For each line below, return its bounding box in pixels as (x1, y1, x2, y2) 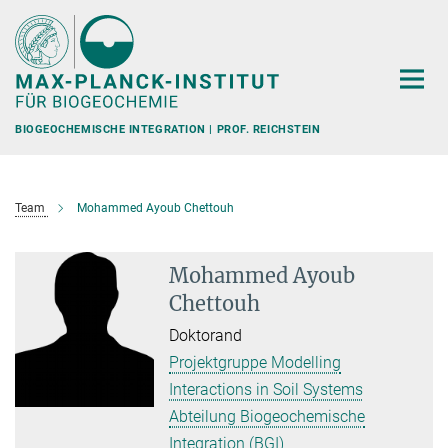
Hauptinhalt (5, 9, 88, 28)
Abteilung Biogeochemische (169, 407, 366, 426)
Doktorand (169, 326, 243, 345)
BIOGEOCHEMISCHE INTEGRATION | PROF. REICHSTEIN (15, 122, 320, 136)
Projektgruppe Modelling (169, 353, 342, 372)
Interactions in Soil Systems (169, 380, 364, 399)
